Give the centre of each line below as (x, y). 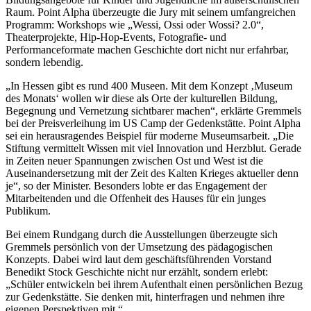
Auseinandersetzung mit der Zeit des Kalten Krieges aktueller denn (152, 173)
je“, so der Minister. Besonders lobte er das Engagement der (136, 185)
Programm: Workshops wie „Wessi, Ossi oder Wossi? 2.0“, (135, 24)
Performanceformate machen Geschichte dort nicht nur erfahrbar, (147, 49)
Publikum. (28, 210)
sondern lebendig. (44, 62)
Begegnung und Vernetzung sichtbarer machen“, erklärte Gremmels (153, 110)
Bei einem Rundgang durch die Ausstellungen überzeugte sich (142, 234)
